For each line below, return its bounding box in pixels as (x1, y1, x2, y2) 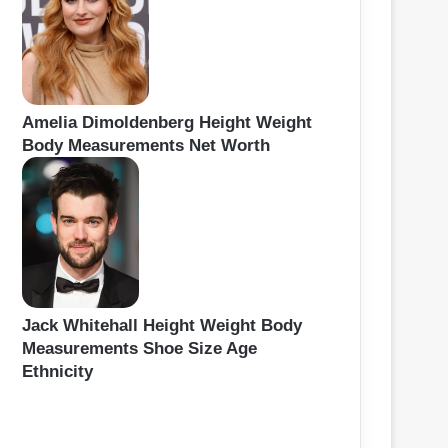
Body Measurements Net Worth (22, 136, 270, 156)
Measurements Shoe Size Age (22, 338, 257, 358)
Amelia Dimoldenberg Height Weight (22, 113, 312, 133)
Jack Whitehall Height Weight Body (22, 315, 302, 335)
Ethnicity (22, 361, 93, 381)
